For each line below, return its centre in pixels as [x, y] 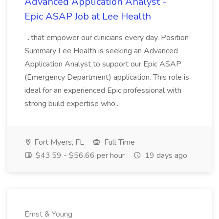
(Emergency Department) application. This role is [107, 77]
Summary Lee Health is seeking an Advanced [101, 51]
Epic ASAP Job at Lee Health [88, 16]
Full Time [119, 142]
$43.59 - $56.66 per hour [79, 155]
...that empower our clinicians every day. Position [107, 38]
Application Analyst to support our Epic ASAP [103, 64]
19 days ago [165, 155]
